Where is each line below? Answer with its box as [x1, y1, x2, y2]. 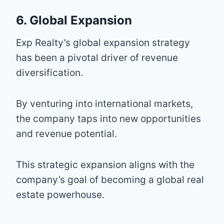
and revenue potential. [16, 127, 117, 139]
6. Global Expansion [16, 12, 132, 27]
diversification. [16, 66, 83, 78]
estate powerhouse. [16, 188, 104, 200]
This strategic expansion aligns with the [16, 158, 194, 170]
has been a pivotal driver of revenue [16, 51, 178, 63]
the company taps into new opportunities [16, 112, 201, 124]
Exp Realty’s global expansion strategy [16, 36, 190, 48]
